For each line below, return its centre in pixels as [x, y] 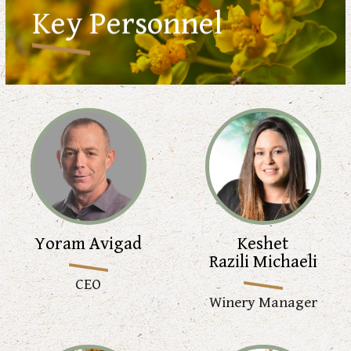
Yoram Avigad [89, 244]
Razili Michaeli [263, 262]
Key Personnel [128, 24]
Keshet [263, 244]
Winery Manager [263, 302]
